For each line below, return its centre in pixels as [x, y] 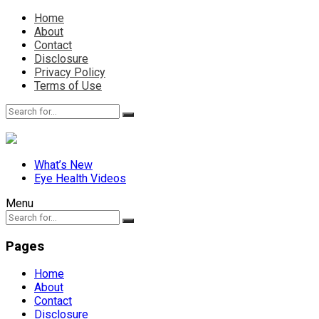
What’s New [63, 165]
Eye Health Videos [80, 178]
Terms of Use [68, 86]
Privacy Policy [70, 72]
